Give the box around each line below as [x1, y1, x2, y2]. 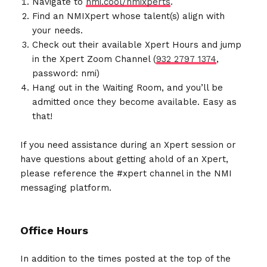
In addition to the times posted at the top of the [20, 253, 231, 264]
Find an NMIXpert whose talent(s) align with [32, 10, 225, 21]
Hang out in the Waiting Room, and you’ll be [32, 82, 223, 93]
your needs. [32, 24, 83, 36]
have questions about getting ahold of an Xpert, [20, 153, 229, 164]
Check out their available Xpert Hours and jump [32, 39, 242, 50]
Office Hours [20, 223, 89, 237]
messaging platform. [20, 182, 112, 193]
